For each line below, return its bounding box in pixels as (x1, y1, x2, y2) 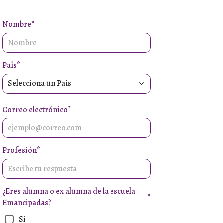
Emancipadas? (2, 197, 51, 208)
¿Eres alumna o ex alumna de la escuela (2, 185, 135, 197)
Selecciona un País (7, 78, 71, 89)
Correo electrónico (2, 104, 68, 115)
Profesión (2, 144, 37, 156)
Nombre (2, 18, 31, 30)
